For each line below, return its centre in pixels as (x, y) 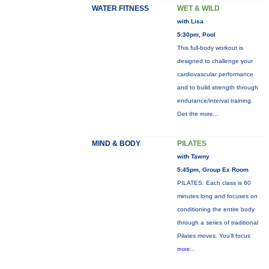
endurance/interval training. (215, 101)
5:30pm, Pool (196, 35)
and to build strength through (217, 87)
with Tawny (193, 156)
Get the (188, 114)
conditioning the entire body (216, 209)
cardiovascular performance (215, 74)
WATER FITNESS (120, 8)
